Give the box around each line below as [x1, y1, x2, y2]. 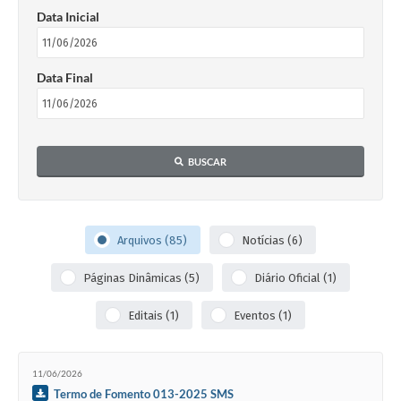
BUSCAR [188, 156, 226, 167]
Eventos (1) [234, 308, 292, 322]
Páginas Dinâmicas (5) [83, 270, 200, 285]
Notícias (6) [242, 233, 303, 247]
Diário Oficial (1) [254, 270, 337, 285]
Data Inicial [37, 9, 99, 25]
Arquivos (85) [117, 233, 187, 247]
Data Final [37, 70, 93, 86]
